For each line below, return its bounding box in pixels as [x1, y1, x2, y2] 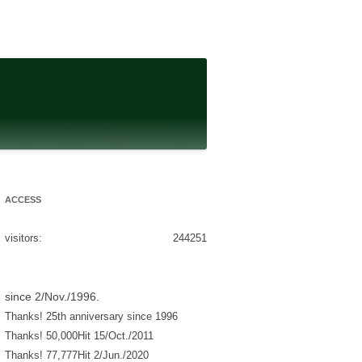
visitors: [5, 231, 42, 244]
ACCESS [5, 194, 41, 204]
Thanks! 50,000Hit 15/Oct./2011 [5, 329, 154, 342]
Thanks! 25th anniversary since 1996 [5, 309, 178, 322]
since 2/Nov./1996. [5, 289, 99, 303]
